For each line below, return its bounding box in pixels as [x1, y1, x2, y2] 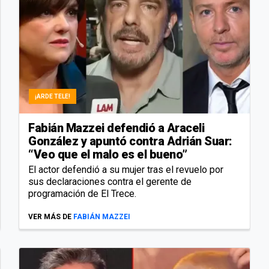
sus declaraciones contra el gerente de [28, 175, 192, 187]
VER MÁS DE [28, 212, 71, 221]
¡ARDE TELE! [35, 92, 70, 100]
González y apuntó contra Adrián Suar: [28, 133, 232, 148]
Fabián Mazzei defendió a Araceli [28, 120, 204, 135]
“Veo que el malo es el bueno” [28, 147, 187, 162]
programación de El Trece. [28, 187, 136, 199]
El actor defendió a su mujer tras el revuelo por [28, 163, 223, 175]
